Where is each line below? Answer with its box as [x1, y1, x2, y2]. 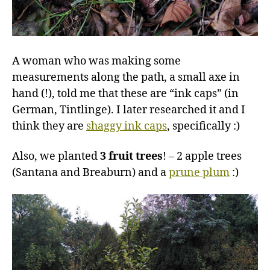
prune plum [169, 165, 230, 180]
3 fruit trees [100, 149, 163, 163]
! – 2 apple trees [163, 149, 242, 163]
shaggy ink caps [86, 119, 167, 134]
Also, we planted [12, 149, 100, 163]
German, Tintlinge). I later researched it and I [12, 103, 245, 118]
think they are [12, 119, 86, 134]
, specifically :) [167, 119, 240, 134]
